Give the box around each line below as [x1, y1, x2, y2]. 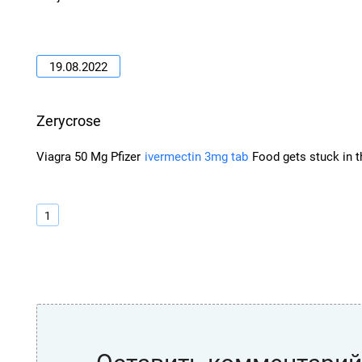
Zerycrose [36, 112, 101, 129]
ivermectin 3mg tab [145, 149, 248, 164]
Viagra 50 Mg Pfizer [36, 149, 144, 164]
